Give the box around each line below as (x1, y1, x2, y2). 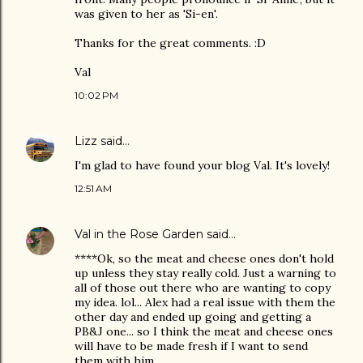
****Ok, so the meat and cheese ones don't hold (75, 251, 334, 266)
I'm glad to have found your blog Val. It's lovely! (75, 158, 330, 173)
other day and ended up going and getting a (75, 310, 311, 324)
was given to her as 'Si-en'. (75, 6, 218, 21)
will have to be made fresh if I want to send (75, 339, 308, 353)
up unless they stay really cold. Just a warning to (75, 266, 336, 280)
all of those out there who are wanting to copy (75, 280, 331, 295)
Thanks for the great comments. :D (75, 36, 266, 50)
